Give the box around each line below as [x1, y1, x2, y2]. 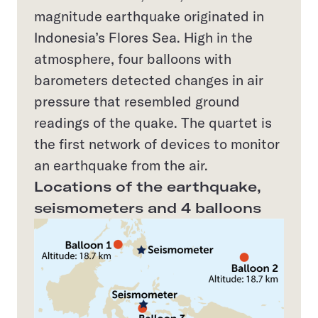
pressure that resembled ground [34, 92, 240, 110]
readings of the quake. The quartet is [34, 114, 272, 131]
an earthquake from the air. [34, 156, 208, 174]
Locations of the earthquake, [34, 177, 261, 195]
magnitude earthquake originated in [34, 7, 264, 25]
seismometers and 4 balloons [34, 199, 261, 216]
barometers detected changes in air [34, 71, 263, 89]
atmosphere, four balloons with [34, 50, 231, 67]
